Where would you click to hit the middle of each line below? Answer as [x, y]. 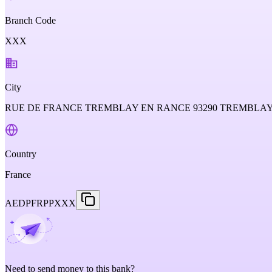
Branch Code [30, 20]
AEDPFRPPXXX [40, 203]
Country [21, 154]
